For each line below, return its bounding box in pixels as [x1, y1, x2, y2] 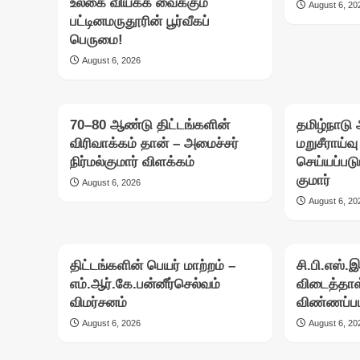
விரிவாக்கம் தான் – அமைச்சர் [70, 136, 239, 152]
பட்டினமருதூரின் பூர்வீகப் [70, 14, 210, 30]
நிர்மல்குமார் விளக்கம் [70, 154, 194, 170]
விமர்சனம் [70, 295, 127, 311]
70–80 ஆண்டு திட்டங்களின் [70, 117, 230, 133]
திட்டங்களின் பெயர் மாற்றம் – [70, 258, 235, 274]
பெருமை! [70, 32, 123, 48]
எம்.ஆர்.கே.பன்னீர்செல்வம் [70, 276, 220, 292]
